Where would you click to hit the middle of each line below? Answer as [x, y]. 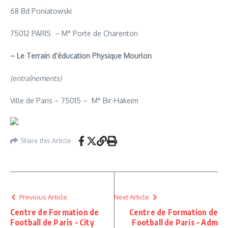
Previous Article [43, 197]
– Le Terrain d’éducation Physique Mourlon [81, 55]
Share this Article [46, 141]
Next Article [132, 197]
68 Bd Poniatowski [41, 11]
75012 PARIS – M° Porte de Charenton [74, 33]
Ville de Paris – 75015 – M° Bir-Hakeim [74, 100]
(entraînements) [36, 78]
